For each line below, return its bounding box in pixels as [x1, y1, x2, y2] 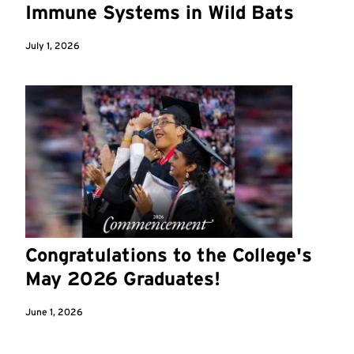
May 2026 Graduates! [25, 266, 220, 290]
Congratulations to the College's [25, 243, 312, 266]
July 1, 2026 [25, 39, 80, 51]
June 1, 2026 [25, 305, 83, 318]
